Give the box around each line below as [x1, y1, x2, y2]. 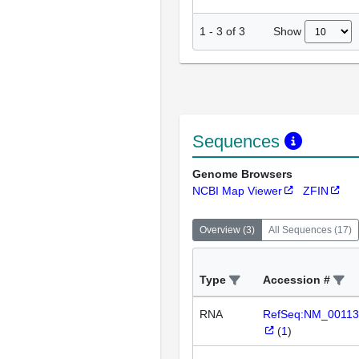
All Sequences [268, 224, 332, 236]
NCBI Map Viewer [192, 184, 282, 197]
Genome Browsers [192, 167, 292, 180]
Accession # [263, 272, 330, 286]
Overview [200, 224, 240, 236]
